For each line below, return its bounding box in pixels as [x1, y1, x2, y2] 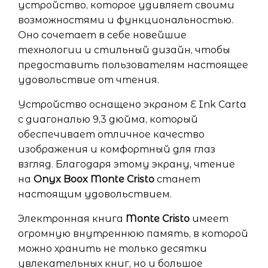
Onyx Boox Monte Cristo [33, 173, 154, 185]
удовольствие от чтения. [18, 74, 159, 86]
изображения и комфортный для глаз [18, 144, 215, 155]
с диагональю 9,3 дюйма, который [18, 114, 198, 125]
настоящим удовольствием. [18, 188, 172, 200]
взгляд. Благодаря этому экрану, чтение [18, 159, 235, 170]
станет [154, 173, 200, 185]
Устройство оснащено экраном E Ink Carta [18, 99, 246, 110]
